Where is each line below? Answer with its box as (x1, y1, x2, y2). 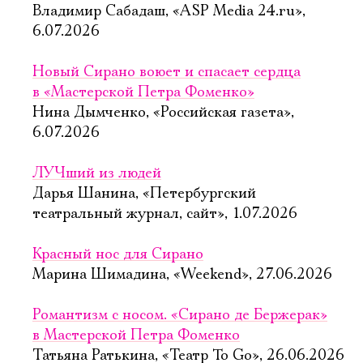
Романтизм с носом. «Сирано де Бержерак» (32, 306, 327, 324)
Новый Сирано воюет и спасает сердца (32, 63, 301, 81)
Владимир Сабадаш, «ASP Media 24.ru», (32, 2, 305, 20)
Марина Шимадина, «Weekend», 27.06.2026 (32, 266, 332, 284)
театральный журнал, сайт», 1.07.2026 (32, 205, 297, 223)
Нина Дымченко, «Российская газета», (32, 104, 294, 122)
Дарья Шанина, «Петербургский (32, 185, 256, 203)
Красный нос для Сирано (32, 246, 203, 263)
